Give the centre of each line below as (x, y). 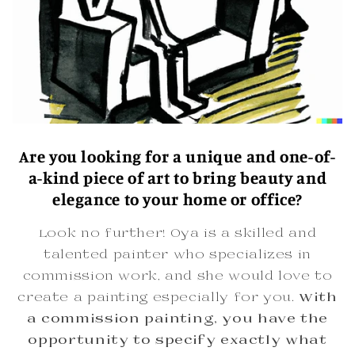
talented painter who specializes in (177, 256)
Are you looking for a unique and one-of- (177, 156)
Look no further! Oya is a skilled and (177, 234)
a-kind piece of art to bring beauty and (177, 177)
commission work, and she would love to (177, 277)
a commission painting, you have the (177, 320)
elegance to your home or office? (177, 198)
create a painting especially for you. (158, 298)
